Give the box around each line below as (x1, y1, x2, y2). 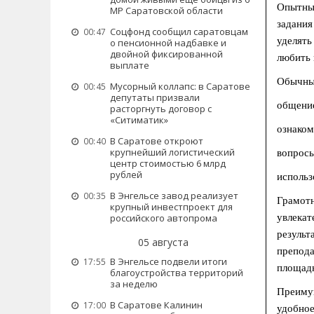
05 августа (137, 235, 189, 249)
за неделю (110, 278, 158, 290)
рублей (110, 168, 142, 181)
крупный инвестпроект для (110, 200, 233, 213)
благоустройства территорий (110, 266, 243, 279)
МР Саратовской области (110, 4, 223, 17)
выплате (110, 59, 149, 71)
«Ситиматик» (110, 114, 168, 126)
